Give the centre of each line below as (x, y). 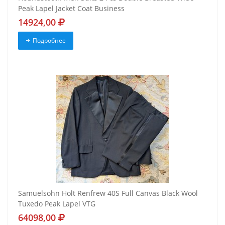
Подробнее (49, 41)
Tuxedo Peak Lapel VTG (57, 204)
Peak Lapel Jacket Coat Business (71, 9)
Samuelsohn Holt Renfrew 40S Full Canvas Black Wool (108, 193)
